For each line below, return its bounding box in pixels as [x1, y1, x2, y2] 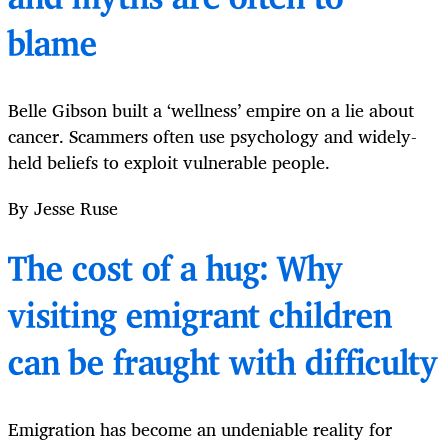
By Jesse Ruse [8, 193, 118, 224]
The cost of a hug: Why [8, 254, 343, 290]
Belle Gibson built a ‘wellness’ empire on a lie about [8, 95, 414, 126]
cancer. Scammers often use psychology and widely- [8, 121, 417, 152]
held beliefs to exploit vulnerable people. [8, 147, 330, 178]
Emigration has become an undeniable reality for [8, 414, 392, 445]
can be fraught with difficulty [8, 348, 438, 384]
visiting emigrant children [8, 301, 392, 337]
